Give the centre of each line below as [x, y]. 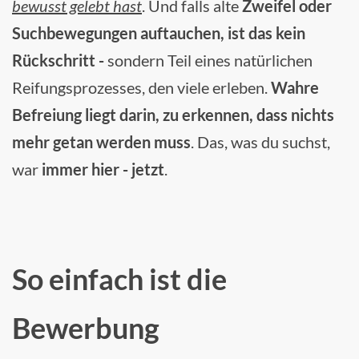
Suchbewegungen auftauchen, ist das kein [159, 32]
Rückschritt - [60, 60]
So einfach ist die [119, 278]
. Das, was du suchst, [260, 141]
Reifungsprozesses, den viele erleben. [141, 87]
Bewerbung [86, 327]
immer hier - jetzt [103, 169]
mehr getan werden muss [101, 141]
